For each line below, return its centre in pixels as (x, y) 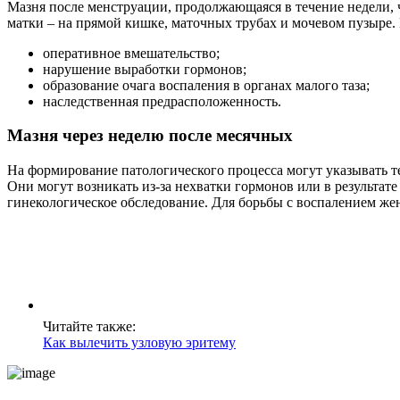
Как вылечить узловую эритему (139, 343)
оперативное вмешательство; (131, 53)
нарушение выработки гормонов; (145, 69)
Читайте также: (89, 327)
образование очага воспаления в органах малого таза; (206, 85)
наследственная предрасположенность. (162, 101)
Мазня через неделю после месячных (150, 136)
